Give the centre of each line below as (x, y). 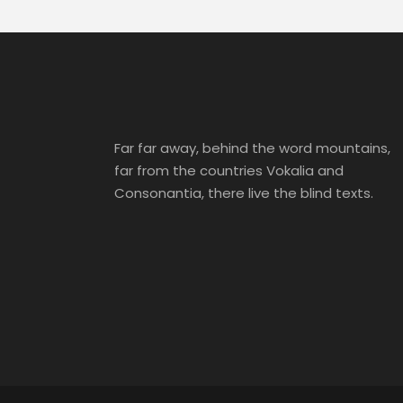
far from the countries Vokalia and (229, 170)
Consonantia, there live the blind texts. (244, 193)
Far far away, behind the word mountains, (252, 148)
